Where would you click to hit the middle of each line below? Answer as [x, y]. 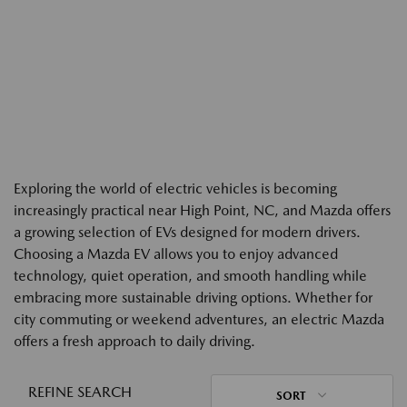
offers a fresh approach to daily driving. [134, 341]
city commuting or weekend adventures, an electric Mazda [199, 319]
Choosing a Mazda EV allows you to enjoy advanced [176, 254]
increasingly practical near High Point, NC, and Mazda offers [202, 210]
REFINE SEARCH [80, 392]
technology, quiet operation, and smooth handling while [190, 276]
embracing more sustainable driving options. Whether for [193, 298]
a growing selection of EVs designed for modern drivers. [187, 232]
